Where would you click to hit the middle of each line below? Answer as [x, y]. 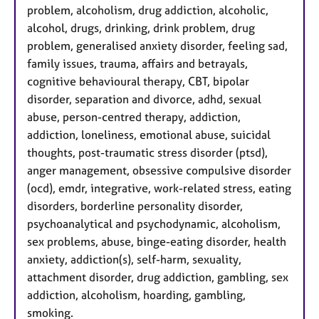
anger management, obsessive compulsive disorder [159, 171]
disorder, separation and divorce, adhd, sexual [144, 99]
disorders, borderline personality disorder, [135, 206]
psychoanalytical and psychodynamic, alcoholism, [154, 224]
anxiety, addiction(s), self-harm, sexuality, [134, 260]
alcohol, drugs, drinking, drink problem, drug [141, 28]
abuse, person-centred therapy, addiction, [134, 117]
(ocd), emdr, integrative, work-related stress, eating [159, 188]
